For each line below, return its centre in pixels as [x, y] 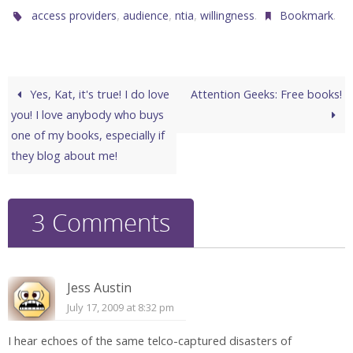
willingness [228, 15]
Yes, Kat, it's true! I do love [98, 94]
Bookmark [307, 15]
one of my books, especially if [88, 135]
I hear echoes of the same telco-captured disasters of [150, 340]
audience [146, 15]
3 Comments [101, 222]
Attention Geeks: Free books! [266, 94]
